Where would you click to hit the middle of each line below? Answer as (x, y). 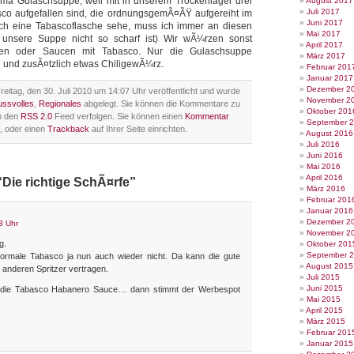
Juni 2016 (325, 155)
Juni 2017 (325, 23)
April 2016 (324, 177)
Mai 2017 (324, 34)
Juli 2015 (323, 277)
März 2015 (326, 321)
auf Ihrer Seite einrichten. (138, 129)
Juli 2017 (323, 11)
